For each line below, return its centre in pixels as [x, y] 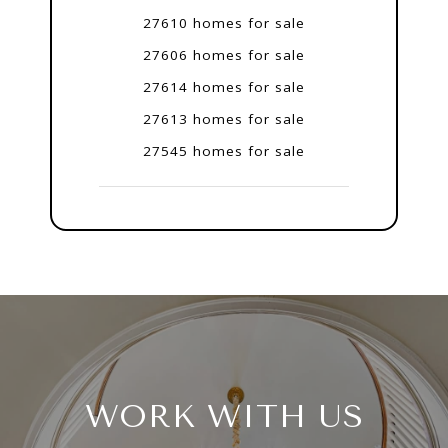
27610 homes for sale [223, 23]
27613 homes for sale [223, 119]
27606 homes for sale [223, 55]
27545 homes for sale [223, 151]
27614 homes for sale [223, 87]
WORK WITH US [224, 417]
